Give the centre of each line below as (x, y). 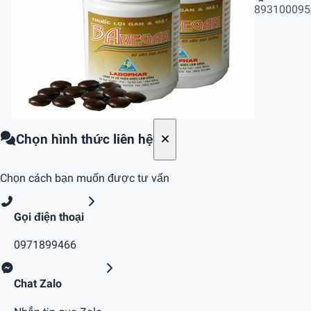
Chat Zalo (38, 284)
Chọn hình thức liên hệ (85, 139)
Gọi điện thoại (49, 217)
